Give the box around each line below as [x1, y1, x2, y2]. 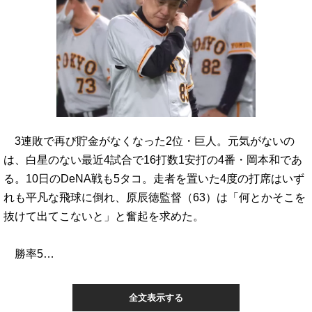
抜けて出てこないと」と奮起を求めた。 [3, 210, 204, 222]
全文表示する [129, 292, 183, 303]
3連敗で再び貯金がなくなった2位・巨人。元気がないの [3, 134, 295, 147]
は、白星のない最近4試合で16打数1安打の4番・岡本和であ [3, 153, 302, 166]
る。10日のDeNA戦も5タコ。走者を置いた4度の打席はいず [3, 172, 304, 185]
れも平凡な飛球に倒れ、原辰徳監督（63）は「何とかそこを [3, 191, 306, 203]
